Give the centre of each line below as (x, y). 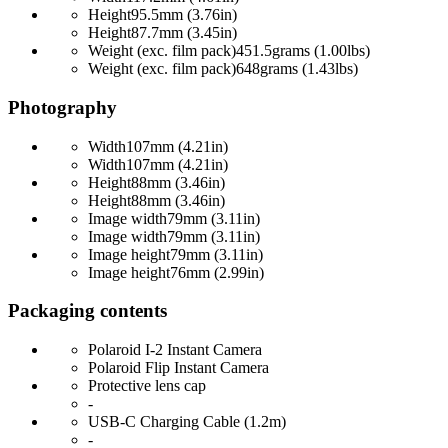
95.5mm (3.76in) (184, 15)
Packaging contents (87, 311)
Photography (62, 108)
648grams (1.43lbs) (297, 69)
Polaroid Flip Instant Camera (178, 368)
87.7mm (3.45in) (184, 33)
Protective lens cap (147, 386)
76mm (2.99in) (217, 272)
